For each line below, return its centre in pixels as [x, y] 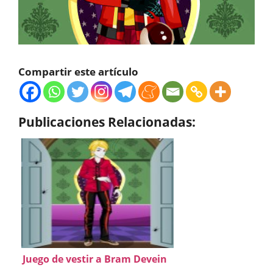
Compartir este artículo [78, 71]
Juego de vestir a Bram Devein [94, 259]
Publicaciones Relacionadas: [107, 121]
